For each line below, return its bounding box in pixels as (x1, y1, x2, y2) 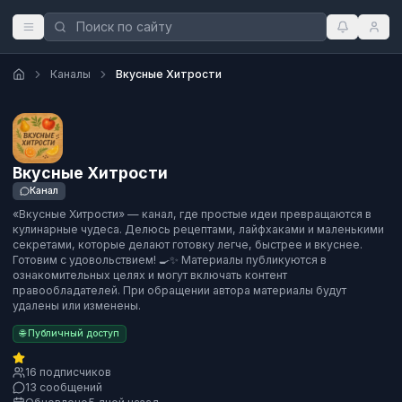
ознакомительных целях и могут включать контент (13, 267, 287, 282)
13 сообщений (25, 380, 102, 395)
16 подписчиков (25, 365, 111, 380)
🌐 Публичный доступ (20, 328, 119, 339)
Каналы (50, 67, 91, 81)
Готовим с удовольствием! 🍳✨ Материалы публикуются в (13, 252, 327, 267)
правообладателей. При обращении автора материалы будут (13, 283, 346, 297)
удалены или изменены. (13, 298, 141, 312)
